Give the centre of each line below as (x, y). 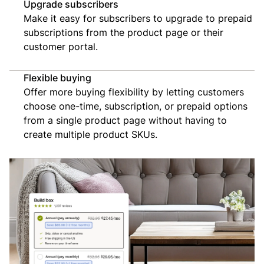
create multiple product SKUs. (90, 134)
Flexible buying (57, 77)
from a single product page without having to (125, 120)
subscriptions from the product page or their (123, 32)
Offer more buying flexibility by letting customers (134, 92)
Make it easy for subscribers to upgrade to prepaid (138, 18)
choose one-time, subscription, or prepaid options (136, 106)
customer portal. (61, 46)
